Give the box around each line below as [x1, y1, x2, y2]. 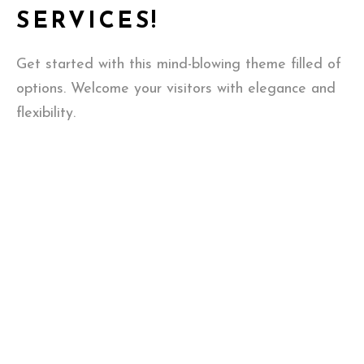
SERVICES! [16, 11, 159, 33]
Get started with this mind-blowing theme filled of [16, 57, 341, 72]
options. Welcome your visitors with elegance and [16, 81, 336, 97]
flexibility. [16, 106, 76, 121]
